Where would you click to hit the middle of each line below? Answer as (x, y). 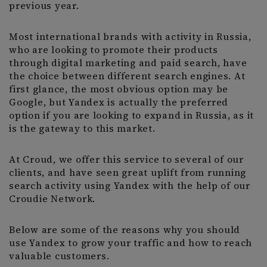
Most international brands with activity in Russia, (130, 37)
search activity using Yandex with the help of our (130, 186)
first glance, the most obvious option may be (119, 89)
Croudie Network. (52, 199)
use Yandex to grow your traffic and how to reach (131, 243)
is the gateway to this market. (82, 128)
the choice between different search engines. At (127, 76)
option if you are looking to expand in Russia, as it (131, 115)
